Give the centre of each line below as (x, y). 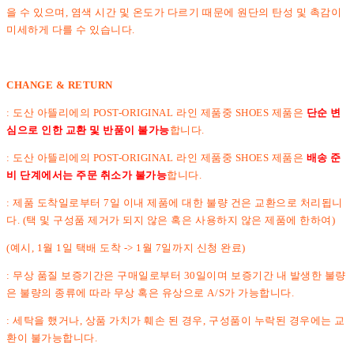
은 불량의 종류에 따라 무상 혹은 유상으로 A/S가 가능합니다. (151, 292)
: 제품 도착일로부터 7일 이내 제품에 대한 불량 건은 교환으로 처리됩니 (175, 202)
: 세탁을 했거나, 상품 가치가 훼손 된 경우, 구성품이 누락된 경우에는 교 (176, 320)
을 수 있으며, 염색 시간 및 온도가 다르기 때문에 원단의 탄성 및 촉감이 (174, 12)
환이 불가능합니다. (52, 337)
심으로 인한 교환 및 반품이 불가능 (88, 130)
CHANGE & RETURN (60, 85)
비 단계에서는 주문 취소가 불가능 (87, 175)
